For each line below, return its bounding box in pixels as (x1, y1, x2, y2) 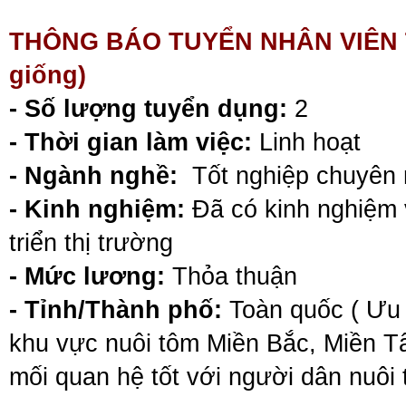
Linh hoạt (252, 128, 361, 156)
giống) (9, 61, 86, 89)
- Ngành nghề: (9, 161, 178, 189)
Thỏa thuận (165, 262, 297, 290)
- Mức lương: (9, 262, 165, 290)
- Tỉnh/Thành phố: (9, 295, 222, 324)
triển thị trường (9, 228, 173, 256)
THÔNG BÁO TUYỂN (9, 27, 253, 55)
